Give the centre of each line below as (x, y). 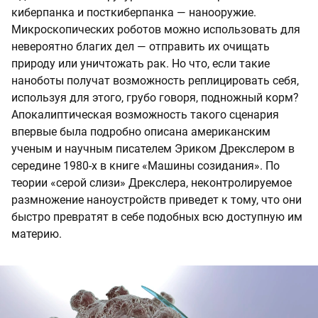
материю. (37, 234)
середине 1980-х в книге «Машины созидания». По (146, 165)
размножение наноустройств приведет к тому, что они (157, 199)
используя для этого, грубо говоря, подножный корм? (155, 97)
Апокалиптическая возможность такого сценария (145, 114)
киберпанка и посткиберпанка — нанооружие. (134, 12)
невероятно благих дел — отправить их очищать (141, 46)
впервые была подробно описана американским (141, 131)
